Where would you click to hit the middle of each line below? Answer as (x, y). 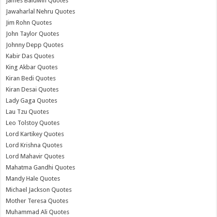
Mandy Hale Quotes (33, 179)
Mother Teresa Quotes (37, 201)
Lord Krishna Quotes (34, 145)
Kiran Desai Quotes (32, 90)
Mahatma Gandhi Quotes (41, 168)
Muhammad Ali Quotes (38, 212)
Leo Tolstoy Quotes (33, 123)
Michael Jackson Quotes (39, 190)
